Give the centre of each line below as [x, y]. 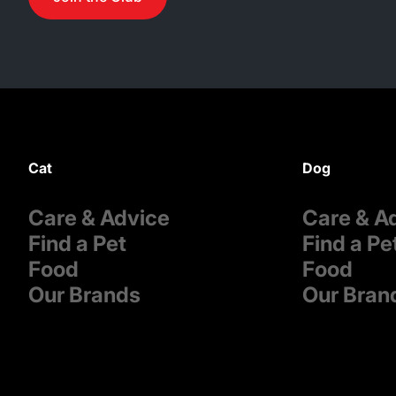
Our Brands [84, 295]
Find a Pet [77, 244]
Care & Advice [99, 218]
